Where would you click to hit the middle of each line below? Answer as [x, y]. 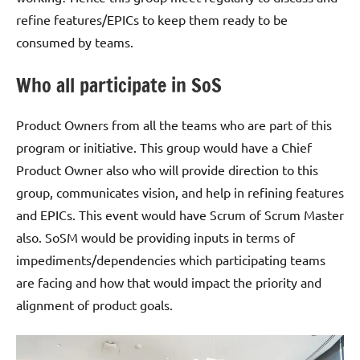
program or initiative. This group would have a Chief [164, 147]
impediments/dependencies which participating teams [171, 259]
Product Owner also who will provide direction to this [167, 169]
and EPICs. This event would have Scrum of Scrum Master [180, 214]
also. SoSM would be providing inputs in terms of [155, 237]
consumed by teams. [75, 41]
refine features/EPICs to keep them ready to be [152, 19]
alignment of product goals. [94, 304]
